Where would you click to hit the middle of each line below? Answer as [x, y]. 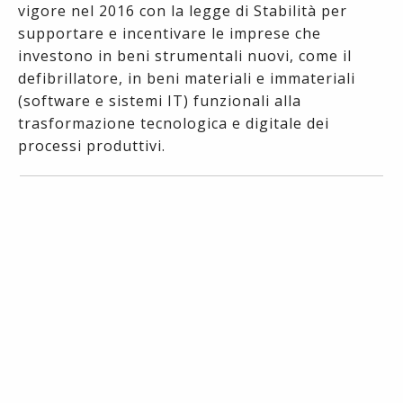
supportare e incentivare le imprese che [170, 34]
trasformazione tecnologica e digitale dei [174, 124]
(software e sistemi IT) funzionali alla [160, 101]
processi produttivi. [92, 146]
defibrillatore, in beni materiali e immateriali [187, 79]
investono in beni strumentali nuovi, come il [185, 56]
